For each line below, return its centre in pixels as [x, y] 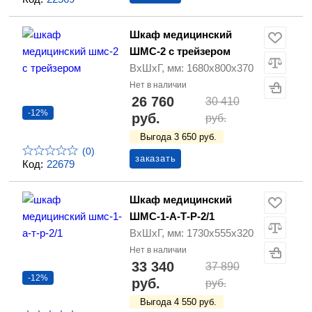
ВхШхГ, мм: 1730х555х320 [192, 233]
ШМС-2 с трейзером [180, 52]
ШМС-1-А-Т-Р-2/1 [172, 217]
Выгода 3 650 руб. [178, 137]
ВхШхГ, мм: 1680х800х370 [192, 68]
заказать [156, 159]
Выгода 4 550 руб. [178, 302]
